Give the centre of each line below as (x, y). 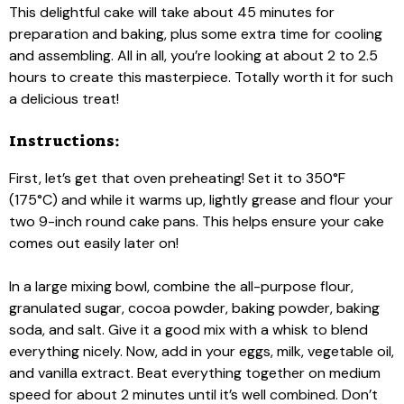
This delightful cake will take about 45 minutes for (172, 12)
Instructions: (64, 141)
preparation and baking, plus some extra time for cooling (196, 34)
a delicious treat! (64, 99)
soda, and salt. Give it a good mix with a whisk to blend (188, 330)
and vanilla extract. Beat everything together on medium (195, 373)
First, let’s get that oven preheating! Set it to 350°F (177, 178)
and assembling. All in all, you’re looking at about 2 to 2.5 (193, 55)
